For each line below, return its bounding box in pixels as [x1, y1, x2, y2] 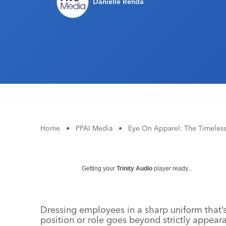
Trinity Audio [117, 165, 152, 172]
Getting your [82, 165, 117, 172]
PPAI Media [76, 124, 112, 133]
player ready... [152, 165, 192, 172]
